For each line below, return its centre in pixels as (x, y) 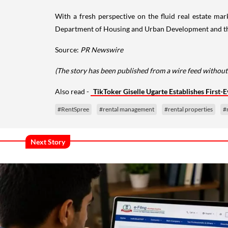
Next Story (48, 141)
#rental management (127, 109)
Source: (68, 49)
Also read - (73, 91)
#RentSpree (73, 109)
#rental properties (189, 109)
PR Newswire (102, 49)
